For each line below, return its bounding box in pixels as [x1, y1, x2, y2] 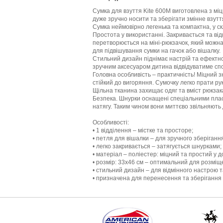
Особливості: [93, 118, 129, 126]
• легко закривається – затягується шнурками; [93, 142, 222, 150]
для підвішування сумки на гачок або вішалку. [93, 47, 221, 54]
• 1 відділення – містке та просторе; [93, 126, 193, 134]
